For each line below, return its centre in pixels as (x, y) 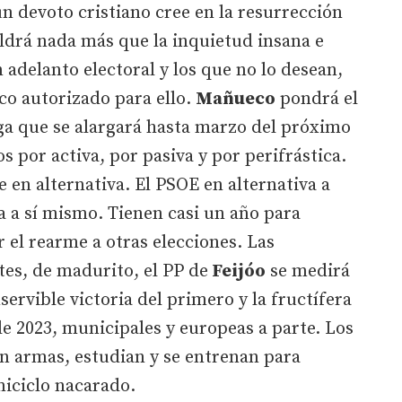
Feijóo (237, 271)
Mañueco (236, 99)
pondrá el (317, 99)
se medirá (308, 271)
